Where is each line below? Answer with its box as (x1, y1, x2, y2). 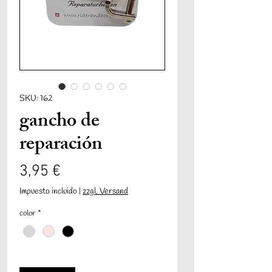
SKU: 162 (19, 93, 53, 105)
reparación (19, 129, 103, 163)
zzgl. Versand (83, 186, 128, 198)
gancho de (19, 106, 100, 140)
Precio (60, 161, 102, 181)
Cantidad (19, 250, 56, 262)
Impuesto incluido (19, 186, 77, 198)
